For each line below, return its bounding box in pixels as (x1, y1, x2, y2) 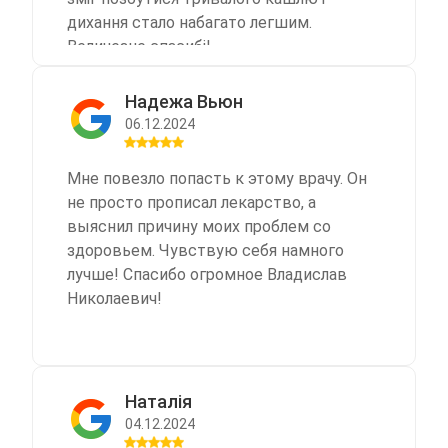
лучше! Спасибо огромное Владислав (67, 264, 347, 284)
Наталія (125, 390, 192, 412)
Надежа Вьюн (125, 90, 243, 112)
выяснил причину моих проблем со (67, 216, 331, 236)
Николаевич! (67, 288, 162, 308)
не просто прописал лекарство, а (67, 192, 316, 212)
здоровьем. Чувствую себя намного (67, 240, 344, 260)
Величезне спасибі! (67, 36, 211, 56)
